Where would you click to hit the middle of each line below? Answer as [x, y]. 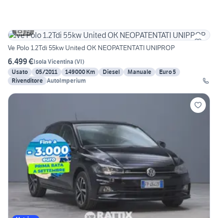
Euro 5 [168, 72]
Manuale [139, 72]
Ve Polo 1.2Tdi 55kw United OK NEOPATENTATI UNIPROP [91, 48]
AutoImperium [66, 81]
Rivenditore [27, 81]
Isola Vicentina [54, 61]
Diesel [111, 72]
